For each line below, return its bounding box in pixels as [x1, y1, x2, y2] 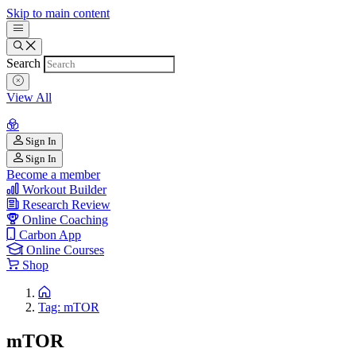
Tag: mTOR [38, 300, 99, 314]
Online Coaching [22, 213, 108, 226]
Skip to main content [6, 6, 110, 20]
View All [6, 91, 52, 104]
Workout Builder [22, 183, 106, 196]
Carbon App [19, 228, 81, 242]
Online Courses [26, 243, 104, 257]
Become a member [6, 168, 100, 181]
